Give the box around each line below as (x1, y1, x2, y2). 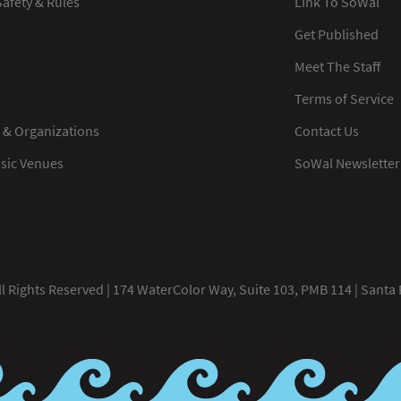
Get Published (294, 24, 379, 43)
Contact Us (294, 121, 359, 140)
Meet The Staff (294, 56, 380, 75)
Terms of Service (294, 89, 394, 107)
